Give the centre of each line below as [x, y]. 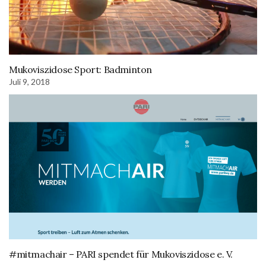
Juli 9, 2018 [29, 82]
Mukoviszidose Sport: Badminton [80, 70]
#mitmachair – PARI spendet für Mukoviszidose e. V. [121, 254]
